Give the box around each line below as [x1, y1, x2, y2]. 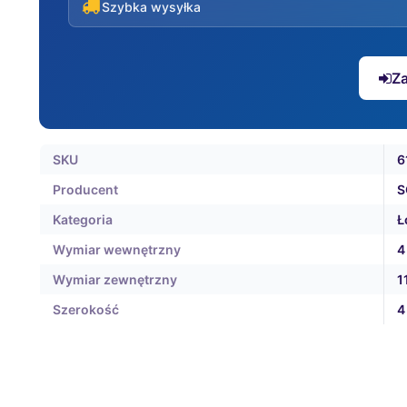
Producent [52, 182, 118, 197]
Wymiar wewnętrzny [52, 242, 181, 257]
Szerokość [52, 302, 119, 317]
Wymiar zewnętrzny [52, 272, 177, 287]
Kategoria [52, 212, 113, 227]
